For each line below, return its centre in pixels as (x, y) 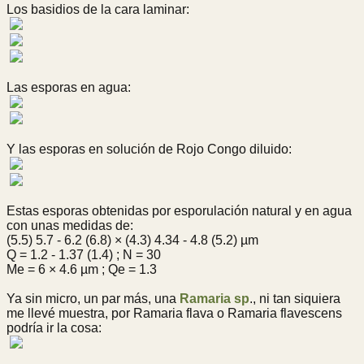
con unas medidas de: (70, 226)
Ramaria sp (214, 299)
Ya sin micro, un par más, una (93, 299)
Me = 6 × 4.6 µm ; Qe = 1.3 (82, 270)
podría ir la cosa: (54, 328)
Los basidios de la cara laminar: (98, 10)
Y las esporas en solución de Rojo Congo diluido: (149, 149)
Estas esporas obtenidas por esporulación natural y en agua (179, 211)
